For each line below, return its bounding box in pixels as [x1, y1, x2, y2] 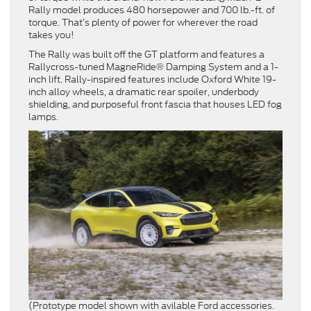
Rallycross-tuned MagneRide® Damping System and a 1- [28, 60, 278, 74]
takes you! [28, 28, 74, 42]
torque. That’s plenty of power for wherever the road [28, 16, 258, 30]
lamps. [28, 110, 60, 124]
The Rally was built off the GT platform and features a [28, 48, 264, 62]
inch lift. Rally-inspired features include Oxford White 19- [28, 73, 276, 87]
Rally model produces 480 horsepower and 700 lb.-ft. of [28, 3, 275, 17]
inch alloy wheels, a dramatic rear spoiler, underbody [28, 85, 259, 99]
